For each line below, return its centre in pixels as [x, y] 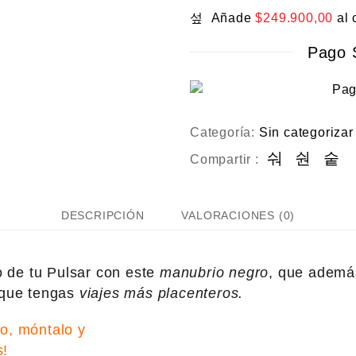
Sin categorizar [306, 132]
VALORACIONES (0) [238, 215]
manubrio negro [214, 273]
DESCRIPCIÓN [103, 215]
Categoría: [224, 132]
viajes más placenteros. [161, 293]
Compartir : [224, 159]
